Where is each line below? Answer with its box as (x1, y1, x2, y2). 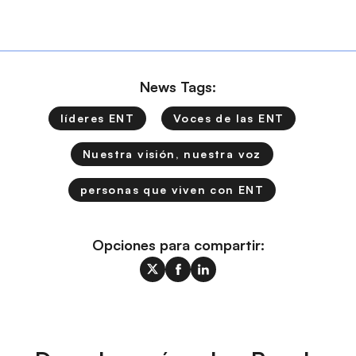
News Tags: (140, 77, 216, 95)
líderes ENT (60, 110, 134, 125)
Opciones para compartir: (91, 235, 265, 253)
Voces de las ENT (173, 110, 284, 125)
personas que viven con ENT (79, 182, 265, 196)
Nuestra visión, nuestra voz (83, 146, 261, 161)
